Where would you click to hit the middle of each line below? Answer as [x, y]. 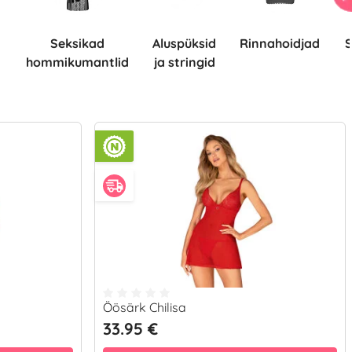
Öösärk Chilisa [145, 307]
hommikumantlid [77, 62]
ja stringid [184, 62]
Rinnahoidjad [284, 43]
